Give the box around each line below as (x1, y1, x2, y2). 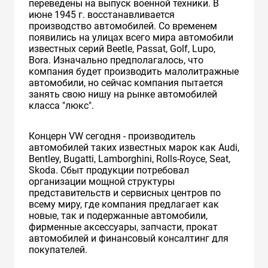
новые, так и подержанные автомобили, (29, 209, 208, 221)
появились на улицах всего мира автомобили (29, 31, 233, 43)
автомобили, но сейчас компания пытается (29, 77, 223, 89)
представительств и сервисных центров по (29, 187, 221, 199)
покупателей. (29, 243, 87, 255)
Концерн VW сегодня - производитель (29, 130, 196, 142)
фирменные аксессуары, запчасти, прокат (29, 221, 218, 233)
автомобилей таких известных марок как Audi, (29, 141, 239, 153)
